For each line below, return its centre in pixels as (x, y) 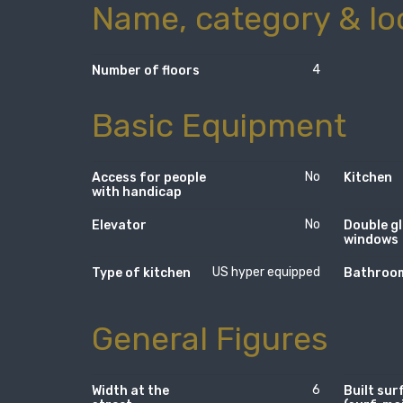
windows (371, 239)
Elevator (119, 225)
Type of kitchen (141, 273)
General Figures (210, 338)
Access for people (149, 177)
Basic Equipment (219, 126)
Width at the (130, 390)
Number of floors (146, 71)
